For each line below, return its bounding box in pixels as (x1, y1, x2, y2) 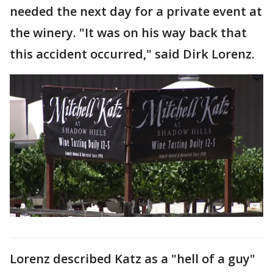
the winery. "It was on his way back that (10, 24, 247, 41)
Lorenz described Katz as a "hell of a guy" (10, 250, 255, 267)
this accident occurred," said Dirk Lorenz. (10, 45, 258, 62)
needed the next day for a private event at (10, 2, 262, 19)
